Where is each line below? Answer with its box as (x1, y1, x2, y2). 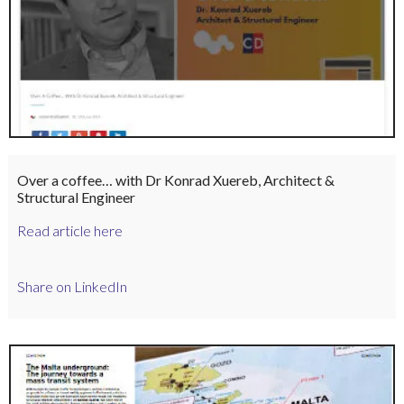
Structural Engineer (16, 188, 135, 206)
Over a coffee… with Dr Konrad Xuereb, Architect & (16, 170, 335, 188)
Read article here (16, 221, 123, 239)
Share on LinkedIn (16, 278, 127, 296)
